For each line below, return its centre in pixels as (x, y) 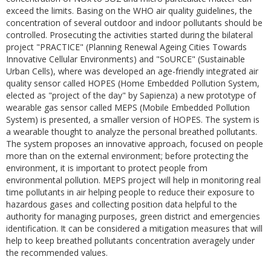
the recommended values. (57, 253)
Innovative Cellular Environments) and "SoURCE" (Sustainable (126, 59)
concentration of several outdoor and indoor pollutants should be (134, 23)
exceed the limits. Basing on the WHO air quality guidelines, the (129, 11)
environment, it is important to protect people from (107, 168)
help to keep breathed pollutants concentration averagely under (130, 240)
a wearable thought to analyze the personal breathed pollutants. (132, 132)
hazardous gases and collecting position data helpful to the (122, 204)
